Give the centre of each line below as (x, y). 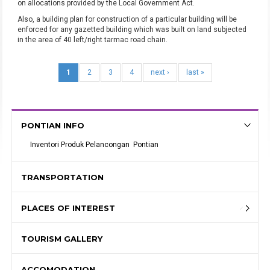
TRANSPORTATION (63, 177)
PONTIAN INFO (53, 125)
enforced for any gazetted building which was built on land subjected (132, 30)
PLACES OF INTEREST (68, 208)
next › (160, 72)
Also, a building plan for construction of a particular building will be (127, 19)
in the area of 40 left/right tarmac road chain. (93, 40)
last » (195, 72)
